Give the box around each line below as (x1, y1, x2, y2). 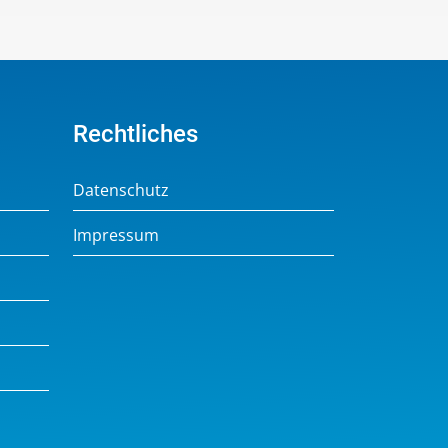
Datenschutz (73, 178, 169, 201)
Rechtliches (73, 119, 198, 148)
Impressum (73, 223, 159, 246)
